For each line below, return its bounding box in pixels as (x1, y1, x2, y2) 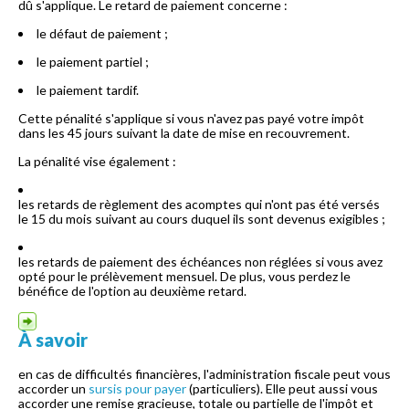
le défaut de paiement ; (37, 26, 168, 41)
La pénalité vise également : (18, 153, 176, 169)
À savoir (18, 329, 88, 351)
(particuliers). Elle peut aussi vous (186, 381, 378, 396)
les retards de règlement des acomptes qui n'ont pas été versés (18, 196, 380, 212)
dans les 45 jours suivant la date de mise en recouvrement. (18, 125, 350, 141)
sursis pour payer (89, 381, 186, 396)
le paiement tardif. (37, 82, 139, 98)
